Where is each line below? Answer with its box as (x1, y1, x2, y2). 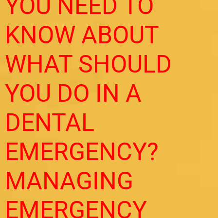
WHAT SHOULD (5, 50, 172, 78)
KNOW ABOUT (5, 20, 159, 49)
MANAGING (5, 166, 133, 195)
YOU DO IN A (5, 79, 142, 108)
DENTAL (5, 108, 94, 137)
